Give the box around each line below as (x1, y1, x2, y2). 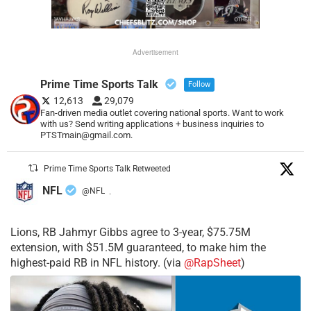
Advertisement (133, 47, 178, 58)
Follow (188, 80, 211, 90)
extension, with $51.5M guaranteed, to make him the (10, 241, 266, 255)
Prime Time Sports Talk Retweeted (44, 164, 171, 174)
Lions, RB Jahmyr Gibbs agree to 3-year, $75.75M (10, 226, 251, 239)
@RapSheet (184, 256, 241, 270)
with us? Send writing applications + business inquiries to (40, 119, 264, 130)
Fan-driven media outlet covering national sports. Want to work (40, 108, 285, 119)
